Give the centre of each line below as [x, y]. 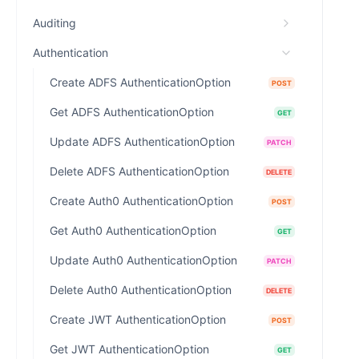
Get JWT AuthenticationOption [129, 349]
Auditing [54, 23]
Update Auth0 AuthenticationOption [143, 260]
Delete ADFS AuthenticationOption [139, 171]
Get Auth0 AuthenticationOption [133, 230]
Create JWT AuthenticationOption [138, 319]
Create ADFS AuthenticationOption [140, 82]
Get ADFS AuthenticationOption [132, 112]
